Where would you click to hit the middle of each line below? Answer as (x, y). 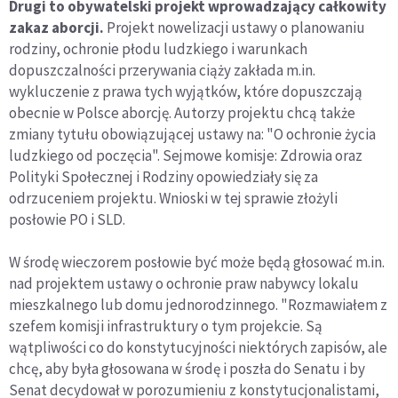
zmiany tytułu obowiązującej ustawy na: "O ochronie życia (192, 135)
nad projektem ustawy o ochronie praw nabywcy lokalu (184, 284)
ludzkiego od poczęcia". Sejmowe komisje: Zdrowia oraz (186, 156)
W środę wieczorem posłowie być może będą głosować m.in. (197, 263)
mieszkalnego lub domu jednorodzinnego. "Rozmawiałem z (198, 305)
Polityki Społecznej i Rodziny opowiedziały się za (163, 177)
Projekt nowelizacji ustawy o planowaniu (235, 28)
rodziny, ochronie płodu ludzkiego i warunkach (158, 49)
